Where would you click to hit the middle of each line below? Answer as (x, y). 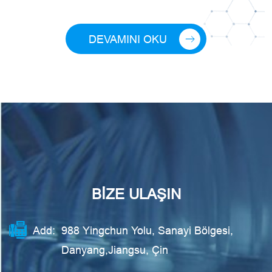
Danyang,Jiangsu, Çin (115, 250)
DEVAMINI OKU (128, 39)
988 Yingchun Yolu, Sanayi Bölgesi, (147, 231)
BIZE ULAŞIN (136, 195)
